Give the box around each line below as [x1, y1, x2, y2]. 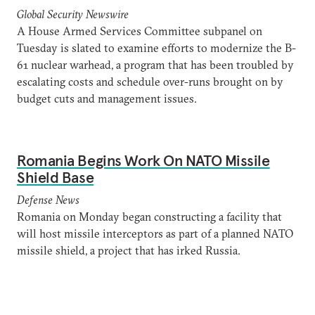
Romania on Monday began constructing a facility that [17, 210, 282, 224]
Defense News [17, 193, 79, 207]
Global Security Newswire [17, 7, 129, 21]
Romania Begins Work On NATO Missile [17, 150, 270, 170]
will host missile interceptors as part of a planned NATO [17, 226, 293, 240]
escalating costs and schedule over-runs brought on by [17, 75, 283, 89]
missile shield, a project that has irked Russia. [17, 243, 240, 257]
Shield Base [17, 167, 94, 187]
